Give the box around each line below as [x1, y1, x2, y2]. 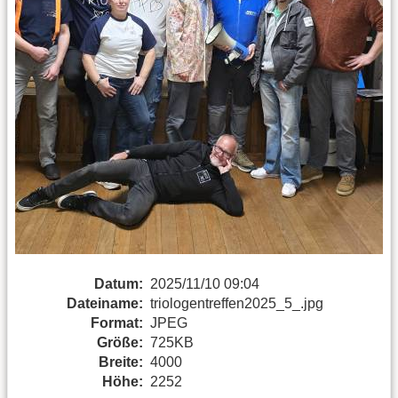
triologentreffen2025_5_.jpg [150, 295, 323, 311]
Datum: [94, 275, 143, 291]
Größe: [97, 334, 143, 350]
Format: [91, 314, 143, 330]
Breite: [99, 354, 143, 370]
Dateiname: [67, 295, 143, 311]
